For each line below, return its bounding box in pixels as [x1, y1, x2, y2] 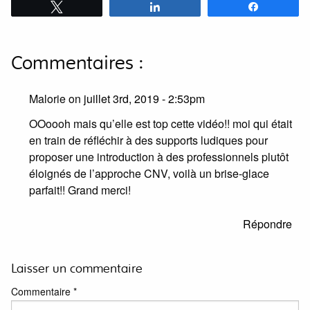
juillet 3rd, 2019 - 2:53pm [84, 90, 205, 107]
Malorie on [29, 90, 84, 107]
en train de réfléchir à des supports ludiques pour [29, 131, 268, 148]
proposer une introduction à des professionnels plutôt [29, 148, 289, 165]
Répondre [243, 215, 292, 232]
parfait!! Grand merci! [29, 181, 131, 198]
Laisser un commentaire [11, 263, 143, 277]
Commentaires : [11, 54, 143, 75]
